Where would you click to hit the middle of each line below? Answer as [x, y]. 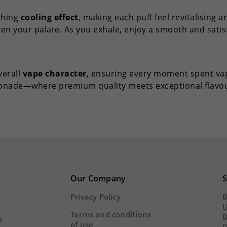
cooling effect [49, 17]
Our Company [98, 179]
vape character [54, 74]
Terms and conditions [110, 215]
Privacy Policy [95, 197]
